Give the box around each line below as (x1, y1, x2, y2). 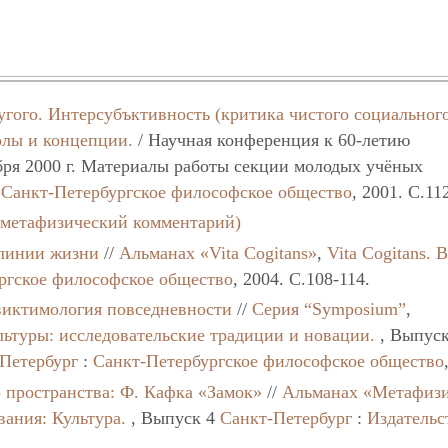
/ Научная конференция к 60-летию (133, 129, 411, 150)
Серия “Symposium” (252, 299, 407, 320)
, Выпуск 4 (126, 407, 221, 428)
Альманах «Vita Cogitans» (119, 242, 318, 263)
